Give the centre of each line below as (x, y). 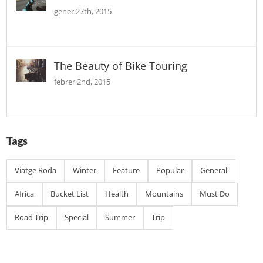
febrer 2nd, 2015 (82, 81)
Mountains (164, 194)
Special (77, 218)
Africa (25, 194)
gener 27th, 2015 (83, 11)
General (214, 171)
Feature (127, 171)
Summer (120, 218)
